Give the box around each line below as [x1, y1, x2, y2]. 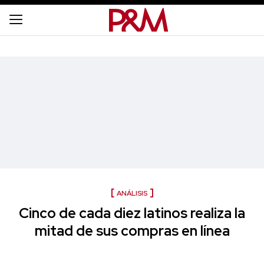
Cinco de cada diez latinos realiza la [19, 204, 245, 222]
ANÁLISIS [116, 189, 147, 198]
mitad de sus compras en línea [34, 222, 230, 240]
